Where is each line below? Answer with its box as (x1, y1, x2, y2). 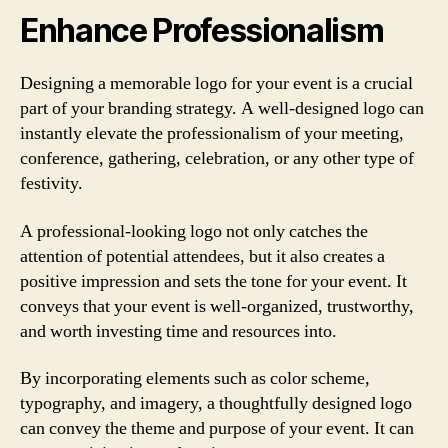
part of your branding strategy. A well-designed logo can (20, 97, 424, 120)
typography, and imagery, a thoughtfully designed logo (20, 392, 412, 415)
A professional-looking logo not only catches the (20, 219, 368, 243)
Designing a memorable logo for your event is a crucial (20, 72, 413, 95)
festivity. (20, 172, 83, 195)
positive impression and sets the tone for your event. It (20, 269, 407, 293)
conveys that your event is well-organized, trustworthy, (20, 294, 414, 318)
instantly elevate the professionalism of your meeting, (20, 122, 404, 145)
